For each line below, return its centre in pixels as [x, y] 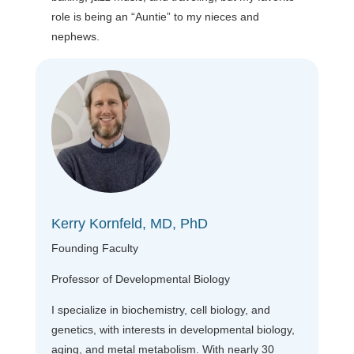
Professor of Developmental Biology [140, 279]
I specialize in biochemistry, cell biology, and [160, 309]
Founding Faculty [94, 248]
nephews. [75, 36]
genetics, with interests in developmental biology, [173, 329]
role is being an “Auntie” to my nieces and [155, 16]
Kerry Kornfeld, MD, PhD [129, 223]
